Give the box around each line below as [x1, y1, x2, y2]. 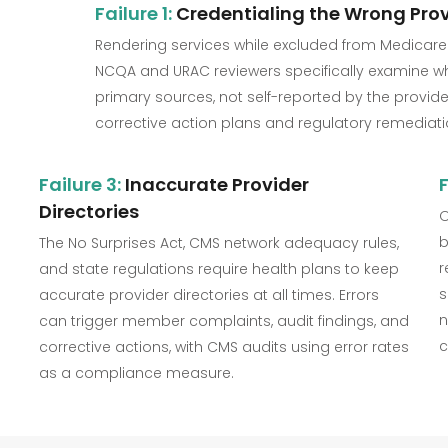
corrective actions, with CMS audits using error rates [38, 337, 409, 358]
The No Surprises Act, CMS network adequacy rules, [38, 233, 399, 254]
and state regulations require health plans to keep [38, 259, 399, 280]
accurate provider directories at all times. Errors [38, 285, 379, 306]
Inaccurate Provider [120, 172, 309, 198]
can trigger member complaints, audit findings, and [38, 311, 409, 332]
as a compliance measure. [38, 363, 234, 384]
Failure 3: [38, 172, 121, 198]
